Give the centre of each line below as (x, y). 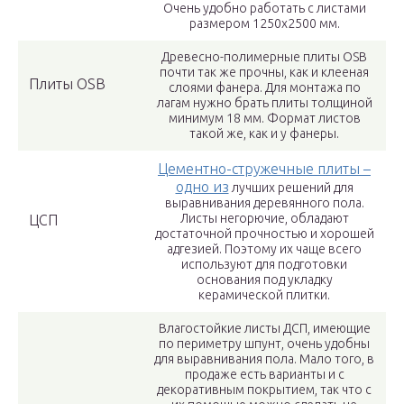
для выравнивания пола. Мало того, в (264, 359)
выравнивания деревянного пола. (264, 203)
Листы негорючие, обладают (264, 219)
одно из (202, 187)
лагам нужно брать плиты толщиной (264, 103)
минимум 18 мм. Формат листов (264, 119)
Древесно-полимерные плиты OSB (264, 57)
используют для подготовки (264, 265)
